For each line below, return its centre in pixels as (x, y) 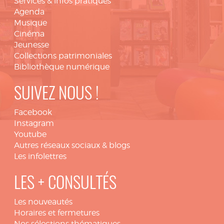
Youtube (30, 134)
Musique (30, 23)
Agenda (29, 12)
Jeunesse (31, 45)
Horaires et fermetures (57, 213)
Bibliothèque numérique (62, 67)
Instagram (34, 123)
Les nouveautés (43, 202)
